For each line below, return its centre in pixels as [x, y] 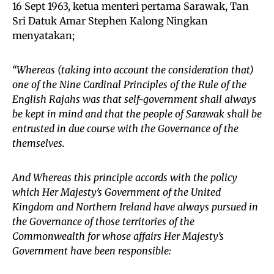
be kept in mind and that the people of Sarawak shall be [137, 114]
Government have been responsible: [92, 251]
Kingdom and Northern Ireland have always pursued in [135, 207]
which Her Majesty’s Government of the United [117, 192]
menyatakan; [43, 36]
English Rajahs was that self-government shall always [134, 99]
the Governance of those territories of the [103, 222]
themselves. [39, 143]
